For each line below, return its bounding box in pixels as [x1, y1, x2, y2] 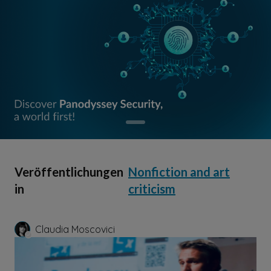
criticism [128, 181, 175, 196]
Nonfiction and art [128, 164, 230, 179]
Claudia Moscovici [35, 223, 115, 235]
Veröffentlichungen [15, 164, 123, 179]
